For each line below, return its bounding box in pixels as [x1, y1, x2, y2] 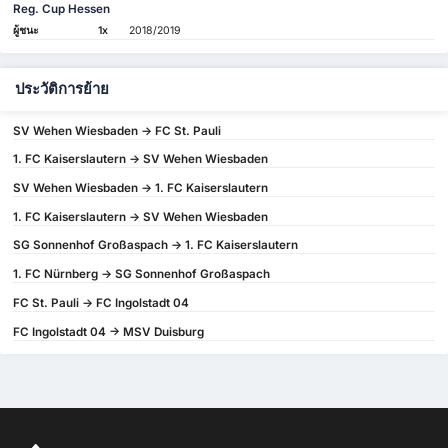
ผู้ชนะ [13, 24, 40, 37]
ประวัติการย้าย [15, 80, 109, 98]
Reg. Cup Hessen [13, 2, 111, 17]
